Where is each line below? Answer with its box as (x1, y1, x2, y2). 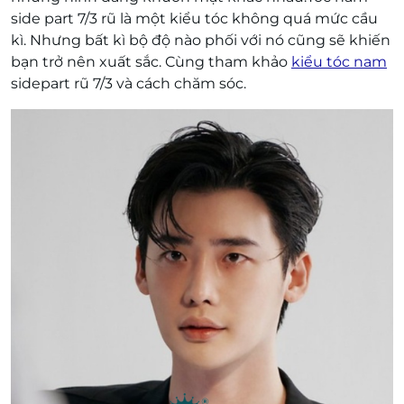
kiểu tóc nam (291, 53, 387, 70)
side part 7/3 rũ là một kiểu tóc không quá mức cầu (11, 10, 378, 27)
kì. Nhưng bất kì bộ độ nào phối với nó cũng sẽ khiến (11, 32, 390, 49)
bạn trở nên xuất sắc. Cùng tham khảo (11, 53, 291, 70)
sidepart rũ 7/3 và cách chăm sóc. (11, 75, 246, 92)
